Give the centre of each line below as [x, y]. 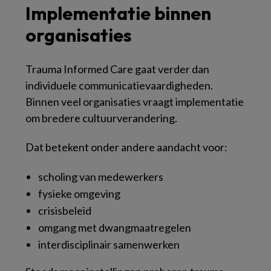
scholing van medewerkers [101, 177]
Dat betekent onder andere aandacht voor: [126, 147]
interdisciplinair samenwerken [109, 244]
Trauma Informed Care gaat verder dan [117, 69]
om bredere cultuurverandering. [101, 118]
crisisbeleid [65, 211]
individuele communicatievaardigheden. [119, 85]
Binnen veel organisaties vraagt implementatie [135, 102]
